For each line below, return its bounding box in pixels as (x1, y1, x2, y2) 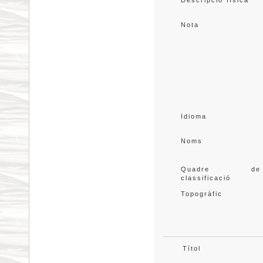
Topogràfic (180, 190, 222, 197)
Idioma (180, 113, 207, 120)
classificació (180, 174, 231, 181)
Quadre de (180, 166, 261, 173)
